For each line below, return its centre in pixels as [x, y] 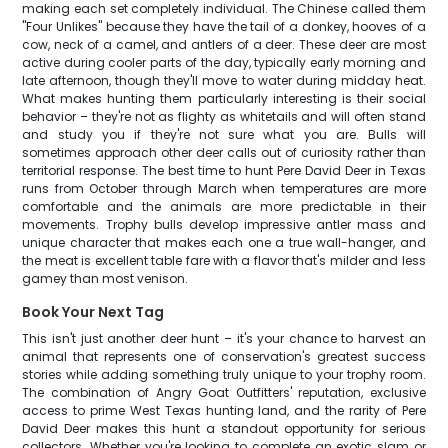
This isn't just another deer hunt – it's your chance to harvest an [224, 338]
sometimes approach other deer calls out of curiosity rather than [224, 152]
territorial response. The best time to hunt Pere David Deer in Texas [224, 170]
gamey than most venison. [105, 278]
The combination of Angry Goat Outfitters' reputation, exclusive [224, 392]
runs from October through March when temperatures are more [224, 188]
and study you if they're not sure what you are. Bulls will [224, 134]
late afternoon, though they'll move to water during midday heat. [224, 80]
